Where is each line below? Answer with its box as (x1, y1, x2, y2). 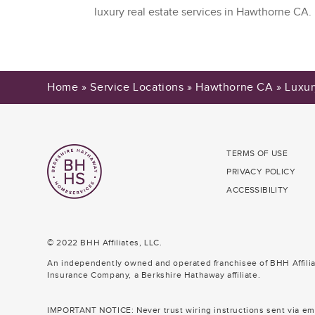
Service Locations (90, 81, 184, 95)
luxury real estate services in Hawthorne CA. (94, 6, 312, 20)
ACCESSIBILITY (226, 184, 289, 195)
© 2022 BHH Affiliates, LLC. (47, 237, 162, 247)
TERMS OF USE (226, 148, 288, 158)
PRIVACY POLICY (226, 166, 296, 176)
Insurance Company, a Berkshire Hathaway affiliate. (47, 269, 261, 280)
